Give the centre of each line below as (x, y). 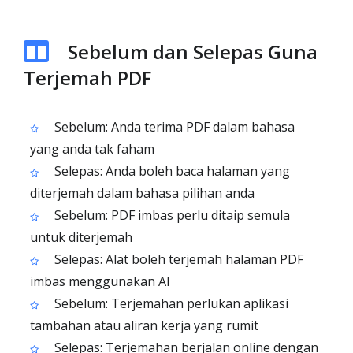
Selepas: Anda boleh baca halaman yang (171, 171)
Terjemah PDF (87, 78)
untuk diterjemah (81, 237)
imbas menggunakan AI (100, 281)
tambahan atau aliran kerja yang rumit (144, 325)
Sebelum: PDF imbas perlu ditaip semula (171, 215)
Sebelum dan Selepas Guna (193, 52)
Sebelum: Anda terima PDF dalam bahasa (173, 127)
